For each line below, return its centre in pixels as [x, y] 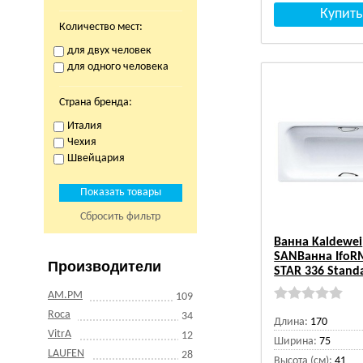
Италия [84, 126]
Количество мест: [100, 27]
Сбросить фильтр [121, 217]
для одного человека [117, 67]
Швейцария [96, 158]
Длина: [291, 322]
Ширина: [296, 342]
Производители [105, 267]
